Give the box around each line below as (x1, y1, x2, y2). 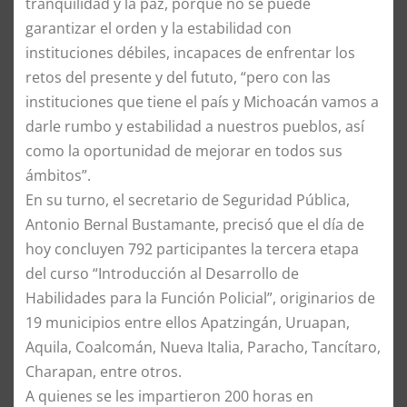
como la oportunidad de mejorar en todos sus (25, 140, 342, 161)
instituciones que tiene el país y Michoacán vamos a (25, 91, 379, 112)
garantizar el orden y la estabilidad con (25, 17, 292, 38)
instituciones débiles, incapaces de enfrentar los (25, 42, 355, 63)
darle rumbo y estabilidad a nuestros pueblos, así (25, 115, 364, 136)
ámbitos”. (25, 164, 91, 185)
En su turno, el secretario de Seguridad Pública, (25, 189, 350, 210)
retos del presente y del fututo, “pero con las (25, 66, 331, 87)
